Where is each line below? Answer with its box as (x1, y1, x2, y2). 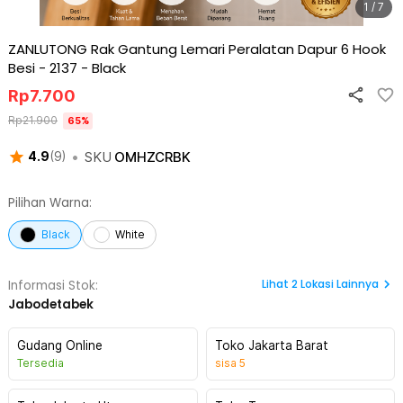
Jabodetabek (8, 296, 94, 313)
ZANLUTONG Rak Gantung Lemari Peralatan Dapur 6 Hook (8, 40, 386, 58)
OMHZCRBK (113, 148, 191, 166)
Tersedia (17, 356, 64, 370)
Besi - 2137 (8, 58, 77, 77)
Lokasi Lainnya (300, 276, 379, 291)
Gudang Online (17, 338, 103, 353)
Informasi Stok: (8, 277, 98, 294)
